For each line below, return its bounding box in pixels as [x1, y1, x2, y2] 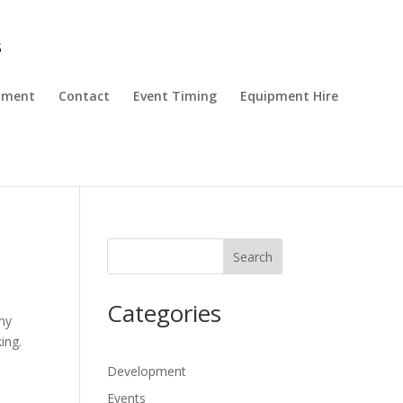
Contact [58, 87, 110, 104]
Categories [107, 297, 222, 329]
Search [232, 247, 273, 265]
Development [107, 363, 187, 380]
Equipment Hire [240, 87, 338, 104]
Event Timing [133, 87, 217, 104]
